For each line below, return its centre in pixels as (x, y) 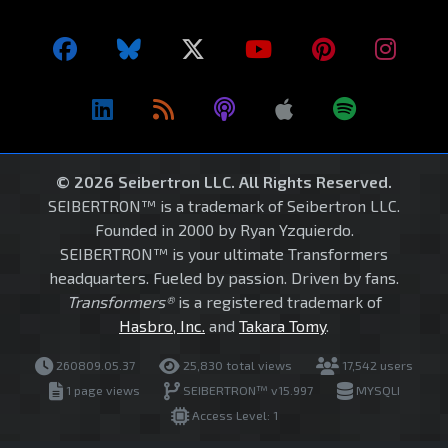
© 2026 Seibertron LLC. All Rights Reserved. (224, 182)
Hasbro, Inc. (162, 326)
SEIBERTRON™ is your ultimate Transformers (224, 254)
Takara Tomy (282, 326)
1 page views (101, 390)
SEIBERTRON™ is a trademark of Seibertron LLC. (224, 206)
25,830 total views (236, 365)
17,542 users (376, 365)
